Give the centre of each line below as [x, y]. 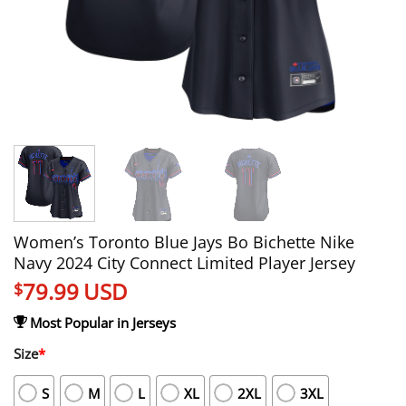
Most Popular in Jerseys [102, 322]
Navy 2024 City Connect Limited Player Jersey [184, 262]
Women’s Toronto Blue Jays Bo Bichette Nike [184, 241]
